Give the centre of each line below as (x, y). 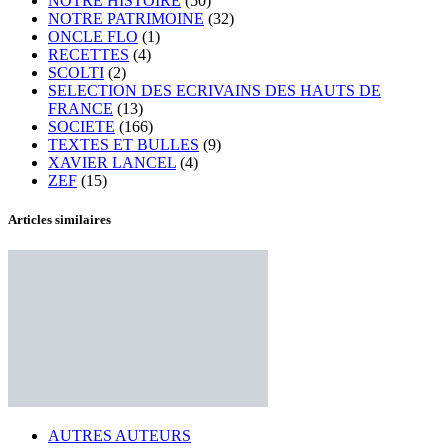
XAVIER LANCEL (112, 162)
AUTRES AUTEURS (119, 436)
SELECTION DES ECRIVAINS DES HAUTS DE (214, 90)
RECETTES (88, 54)
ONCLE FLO (93, 36)
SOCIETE (81, 126)
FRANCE (80, 108)
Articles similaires (59, 219)
